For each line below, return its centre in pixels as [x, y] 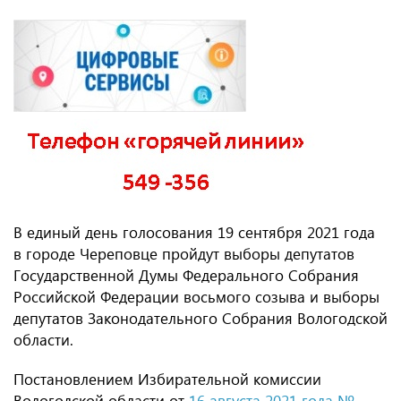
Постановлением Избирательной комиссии [167, 379]
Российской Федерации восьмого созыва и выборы [196, 297]
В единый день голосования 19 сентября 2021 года [194, 232]
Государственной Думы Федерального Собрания [186, 275]
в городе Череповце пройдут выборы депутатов [184, 254]
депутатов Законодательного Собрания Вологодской [200, 318]
